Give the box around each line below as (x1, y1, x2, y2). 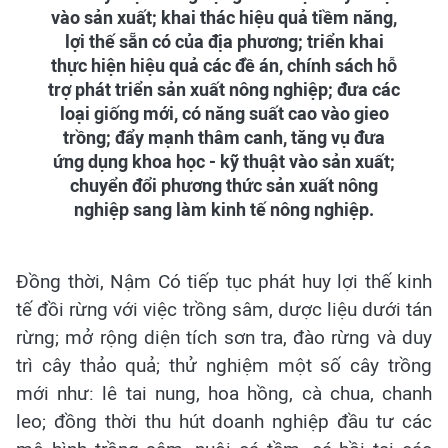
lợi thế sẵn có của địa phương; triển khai (64, 30, 384, 53)
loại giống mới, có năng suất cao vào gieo (59, 102, 389, 125)
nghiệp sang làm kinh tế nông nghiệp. (74, 198, 374, 221)
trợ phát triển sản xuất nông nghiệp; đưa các (48, 78, 400, 101)
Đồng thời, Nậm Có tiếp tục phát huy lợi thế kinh (16, 269, 432, 293)
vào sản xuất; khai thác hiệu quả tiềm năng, (51, 6, 397, 29)
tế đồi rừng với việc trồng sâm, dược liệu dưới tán (16, 297, 432, 321)
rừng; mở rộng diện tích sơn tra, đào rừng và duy (16, 325, 432, 349)
